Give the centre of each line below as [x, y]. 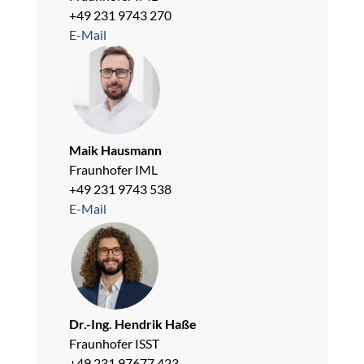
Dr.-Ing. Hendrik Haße [134, 323]
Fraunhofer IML [113, 169]
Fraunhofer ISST [114, 343]
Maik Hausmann [115, 149]
